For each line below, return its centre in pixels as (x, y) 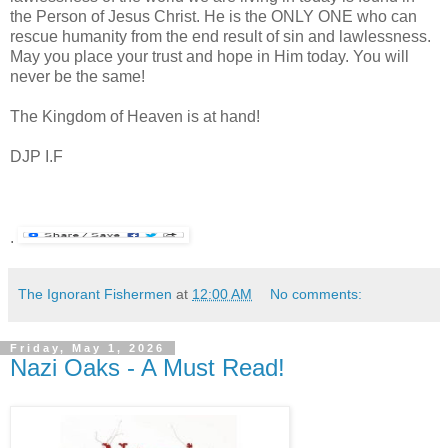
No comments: (316, 293)
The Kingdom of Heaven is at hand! (135, 116)
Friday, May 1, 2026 (87, 347)
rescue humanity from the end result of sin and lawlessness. (220, 36)
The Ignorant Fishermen (95, 293)
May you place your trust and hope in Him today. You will (209, 56)
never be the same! (77, 76)
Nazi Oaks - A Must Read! (147, 367)
